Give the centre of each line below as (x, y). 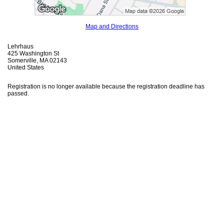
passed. (18, 94)
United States (26, 68)
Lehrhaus (20, 47)
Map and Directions (112, 27)
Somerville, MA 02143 (37, 61)
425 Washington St (33, 54)
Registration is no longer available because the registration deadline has (106, 87)
